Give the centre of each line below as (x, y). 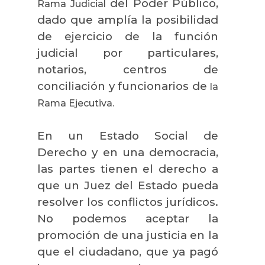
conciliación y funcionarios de (124, 86)
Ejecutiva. (90, 103)
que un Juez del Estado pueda (128, 185)
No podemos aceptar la (128, 218)
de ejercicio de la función (128, 36)
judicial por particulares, (128, 53)
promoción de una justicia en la (128, 235)
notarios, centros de (128, 69)
